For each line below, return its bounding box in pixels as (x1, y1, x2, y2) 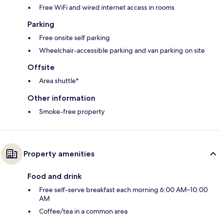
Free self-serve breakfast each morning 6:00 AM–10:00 (39, 185, 208, 195)
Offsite (27, 63, 55, 72)
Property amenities (23, 149, 94, 159)
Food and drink (27, 172, 82, 181)
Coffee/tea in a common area (39, 207, 128, 216)
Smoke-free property (39, 107, 105, 116)
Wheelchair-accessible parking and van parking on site (39, 46, 205, 55)
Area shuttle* (39, 76, 79, 86)
